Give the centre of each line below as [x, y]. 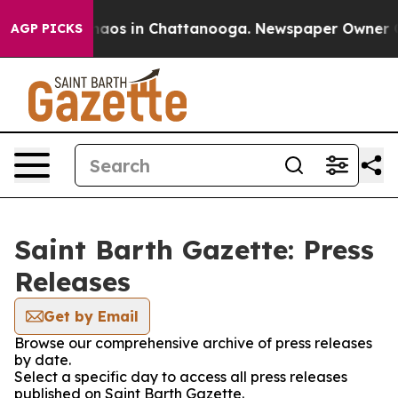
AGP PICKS [47, 28]
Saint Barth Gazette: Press [194, 250]
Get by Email [91, 316]
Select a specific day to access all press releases [181, 377]
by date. [43, 360]
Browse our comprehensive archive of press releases [193, 343]
